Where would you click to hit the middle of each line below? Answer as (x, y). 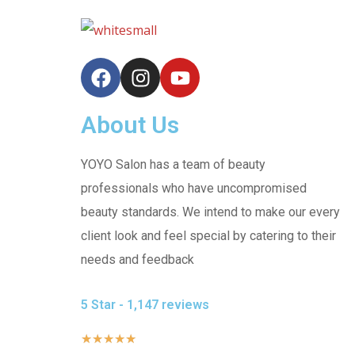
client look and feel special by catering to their (208, 236)
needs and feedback (137, 260)
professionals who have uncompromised (194, 189)
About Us (130, 125)
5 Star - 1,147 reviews (145, 305)
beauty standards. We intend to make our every (210, 212)
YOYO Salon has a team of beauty (173, 165)
